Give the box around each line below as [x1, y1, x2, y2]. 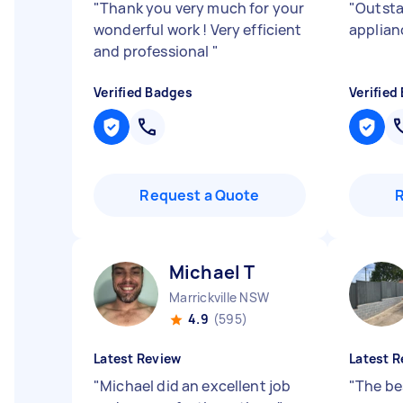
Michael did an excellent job [100, 376, 291, 396]
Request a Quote [139, 185, 260, 205]
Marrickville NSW [169, 289, 269, 306]
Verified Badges [94, 84, 193, 101]
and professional [94, 41, 212, 61]
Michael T [169, 260, 255, 284]
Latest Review [94, 350, 182, 367]
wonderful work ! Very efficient [94, 20, 302, 40]
